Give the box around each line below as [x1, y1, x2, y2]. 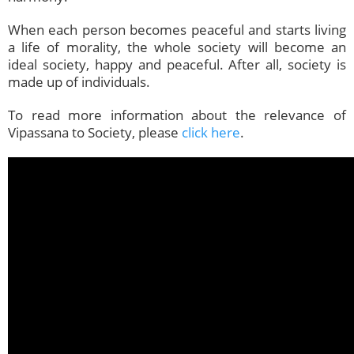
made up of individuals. [8, 73, 150, 92]
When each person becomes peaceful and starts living [8, 21, 346, 40]
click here [182, 123, 240, 142]
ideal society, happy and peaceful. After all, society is [8, 55, 346, 74]
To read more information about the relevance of [8, 106, 346, 125]
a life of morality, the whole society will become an [8, 38, 346, 57]
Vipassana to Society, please [8, 123, 182, 142]
